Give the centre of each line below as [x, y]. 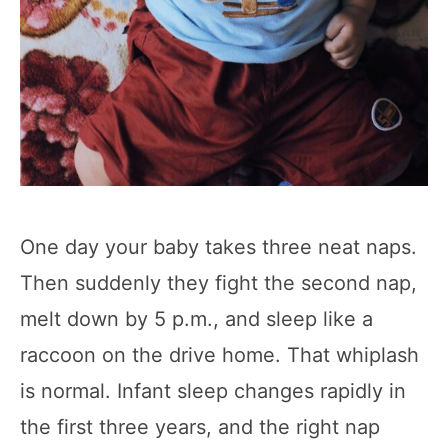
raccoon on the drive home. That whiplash [219, 354]
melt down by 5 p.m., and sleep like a [196, 318]
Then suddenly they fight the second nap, [218, 282]
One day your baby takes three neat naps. [218, 246]
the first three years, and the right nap [200, 426]
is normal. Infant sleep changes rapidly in [213, 390]
